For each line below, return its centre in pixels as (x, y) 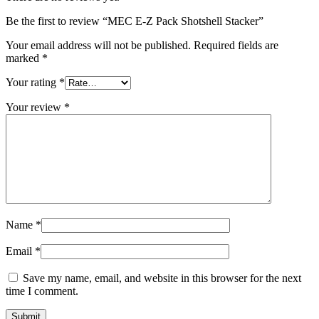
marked (24, 58)
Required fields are (236, 45)
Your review (35, 107)
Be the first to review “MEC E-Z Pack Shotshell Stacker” (135, 21)
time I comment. (42, 291)
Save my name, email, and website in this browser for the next (162, 278)
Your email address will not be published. (98, 45)
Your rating (32, 82)
